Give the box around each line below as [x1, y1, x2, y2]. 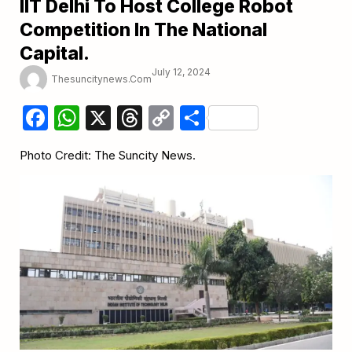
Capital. [20, 42, 90, 65]
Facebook [48, 102, 165, 134]
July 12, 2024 [152, 66, 211, 79]
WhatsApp [79, 102, 201, 134]
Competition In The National [20, 19, 267, 42]
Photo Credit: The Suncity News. [20, 148, 196, 163]
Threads [142, 102, 240, 134]
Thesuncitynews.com [51, 72, 152, 85]
